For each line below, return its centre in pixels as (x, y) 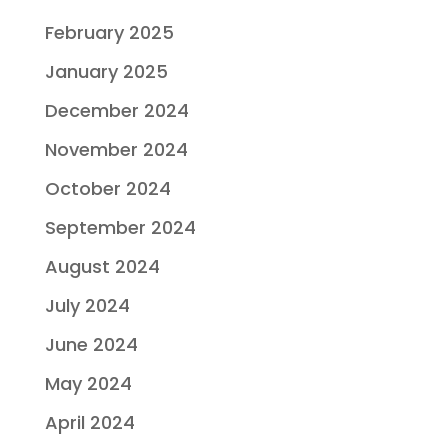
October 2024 (107, 188)
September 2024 (120, 227)
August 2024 (102, 266)
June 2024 (91, 344)
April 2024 (89, 422)
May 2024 (88, 383)
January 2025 (106, 71)
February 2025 (109, 32)
